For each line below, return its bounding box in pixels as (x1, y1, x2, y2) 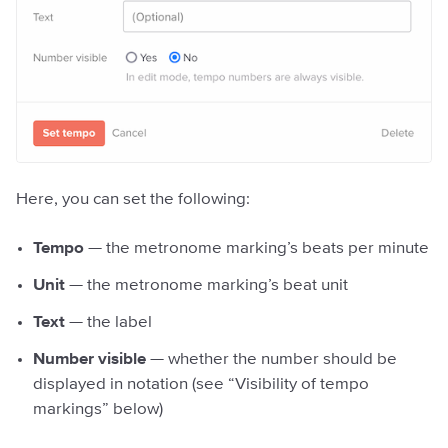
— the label (65, 313, 152, 331)
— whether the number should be (146, 350, 397, 368)
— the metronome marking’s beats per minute (84, 239, 429, 257)
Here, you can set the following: (16, 190, 250, 208)
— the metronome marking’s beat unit (65, 276, 348, 294)
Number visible (33, 350, 146, 368)
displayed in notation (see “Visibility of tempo (33, 375, 369, 393)
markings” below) (33, 400, 163, 418)
